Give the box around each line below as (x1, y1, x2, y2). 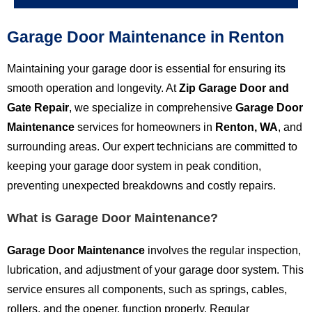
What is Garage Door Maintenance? (7, 211, 218, 225)
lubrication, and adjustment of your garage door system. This (7, 264, 304, 276)
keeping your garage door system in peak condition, (7, 160, 261, 172)
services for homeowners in (75, 121, 215, 133)
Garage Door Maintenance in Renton (7, 28, 284, 46)
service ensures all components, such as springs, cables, (7, 283, 287, 295)
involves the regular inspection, (145, 244, 301, 256)
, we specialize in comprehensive (69, 102, 235, 114)
